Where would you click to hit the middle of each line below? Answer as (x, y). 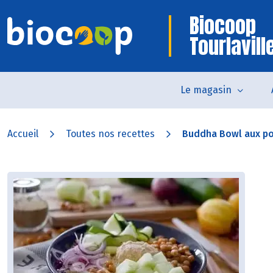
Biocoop (223, 25)
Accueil (23, 134)
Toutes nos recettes (110, 134)
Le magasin (206, 90)
